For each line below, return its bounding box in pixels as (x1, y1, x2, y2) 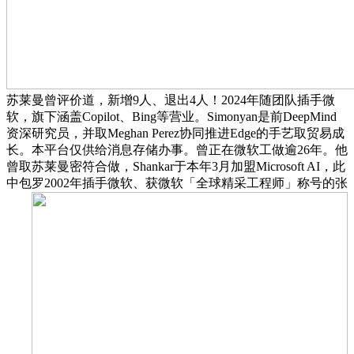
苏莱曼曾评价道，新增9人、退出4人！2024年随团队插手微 (6, 92, 335, 107)
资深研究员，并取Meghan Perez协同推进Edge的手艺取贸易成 (6, 126, 345, 140)
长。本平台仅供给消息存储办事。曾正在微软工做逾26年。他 (6, 142, 348, 156)
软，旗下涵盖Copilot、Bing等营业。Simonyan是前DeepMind (6, 109, 337, 123)
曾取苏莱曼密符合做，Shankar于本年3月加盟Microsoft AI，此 (6, 159, 345, 173)
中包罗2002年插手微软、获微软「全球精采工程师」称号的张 (6, 175, 348, 190)
